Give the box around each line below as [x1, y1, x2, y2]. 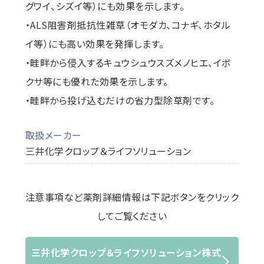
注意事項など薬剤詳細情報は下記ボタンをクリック [25, 190, 239, 204]
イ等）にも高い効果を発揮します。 [25, 37, 164, 51]
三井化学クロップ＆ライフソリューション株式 [31, 245, 222, 259]
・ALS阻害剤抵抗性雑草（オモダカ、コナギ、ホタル [25, 18, 231, 32]
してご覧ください [97, 209, 167, 223]
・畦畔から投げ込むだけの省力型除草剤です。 [25, 93, 215, 107]
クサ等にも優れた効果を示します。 [25, 74, 169, 88]
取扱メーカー [25, 128, 82, 142]
